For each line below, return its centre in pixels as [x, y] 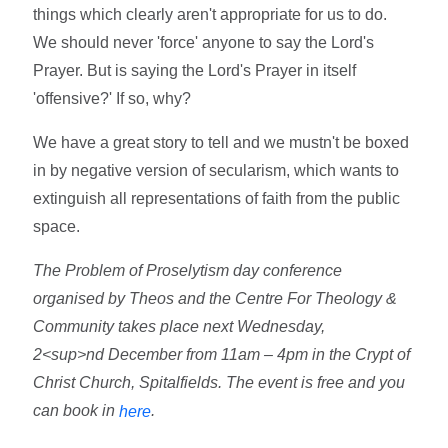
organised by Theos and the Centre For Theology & [215, 298]
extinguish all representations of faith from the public [217, 198]
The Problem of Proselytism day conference [188, 270]
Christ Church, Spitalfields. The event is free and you [219, 382]
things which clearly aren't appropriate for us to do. [210, 14]
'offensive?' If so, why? [112, 98]
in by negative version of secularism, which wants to [216, 170]
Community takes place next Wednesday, [179, 326]
